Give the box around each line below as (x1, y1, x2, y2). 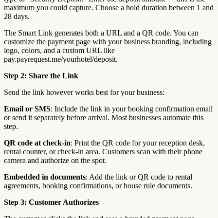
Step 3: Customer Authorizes (4, 198, 99, 207)
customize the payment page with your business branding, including (4, 37, 212, 46)
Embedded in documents (4, 173, 86, 182)
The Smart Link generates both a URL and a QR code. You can (4, 29, 199, 37)
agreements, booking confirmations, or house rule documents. (4, 182, 192, 190)
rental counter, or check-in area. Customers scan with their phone (4, 147, 202, 156)
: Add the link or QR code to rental (86, 173, 192, 182)
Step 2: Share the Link (4, 72, 78, 80)
